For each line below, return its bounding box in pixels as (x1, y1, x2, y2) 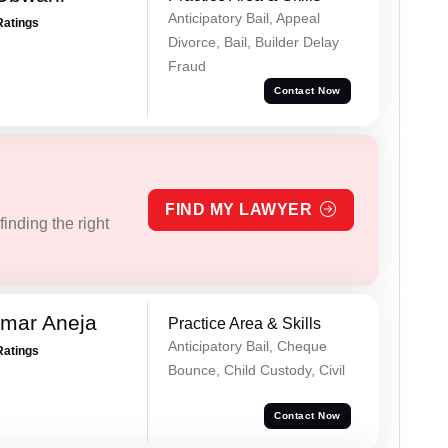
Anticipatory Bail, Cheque (167, 337, 327, 354)
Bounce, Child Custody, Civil (167, 361, 345, 378)
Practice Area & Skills (167, 314, 321, 332)
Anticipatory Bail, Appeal (167, 10, 320, 27)
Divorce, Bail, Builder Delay (167, 34, 339, 51)
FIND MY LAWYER (165, 200, 313, 218)
